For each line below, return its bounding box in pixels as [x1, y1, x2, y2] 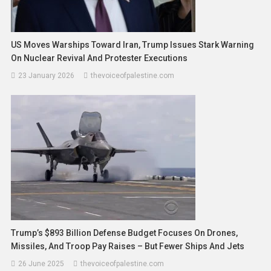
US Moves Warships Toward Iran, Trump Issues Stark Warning [11, 39, 255, 50]
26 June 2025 [18, 259, 65, 268]
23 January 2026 [18, 71, 75, 80]
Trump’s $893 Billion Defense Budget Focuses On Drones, [11, 227, 238, 238]
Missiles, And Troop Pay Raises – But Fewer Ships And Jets [11, 241, 245, 251]
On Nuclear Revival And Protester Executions [11, 53, 188, 63]
